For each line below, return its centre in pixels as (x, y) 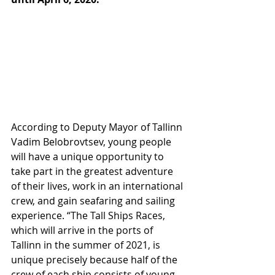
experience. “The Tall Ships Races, (89, 215)
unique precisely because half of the (95, 259)
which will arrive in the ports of (83, 230)
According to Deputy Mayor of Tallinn (98, 127)
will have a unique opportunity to (89, 156)
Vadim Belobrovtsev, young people (92, 141)
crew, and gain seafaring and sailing (94, 200)
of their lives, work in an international (98, 186)
